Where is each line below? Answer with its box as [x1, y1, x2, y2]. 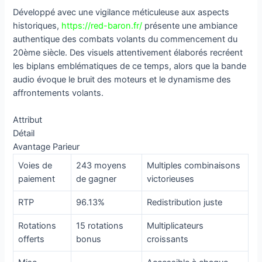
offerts [18, 234, 45, 245]
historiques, [13, 20, 62, 31]
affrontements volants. [13, 88, 104, 98]
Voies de [18, 160, 53, 171]
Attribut [13, 115, 43, 126]
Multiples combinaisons [147, 160, 241, 171]
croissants [147, 234, 189, 245]
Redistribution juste [147, 197, 223, 208]
